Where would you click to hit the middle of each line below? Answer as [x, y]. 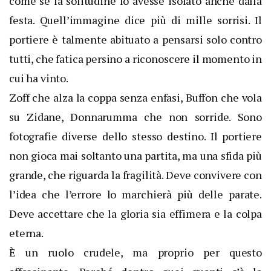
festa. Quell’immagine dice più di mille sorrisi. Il [135, 20]
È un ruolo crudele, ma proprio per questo [135, 253]
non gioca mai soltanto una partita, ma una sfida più [135, 156]
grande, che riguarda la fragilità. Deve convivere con [135, 175]
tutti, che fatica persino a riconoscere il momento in [135, 59]
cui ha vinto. [39, 78]
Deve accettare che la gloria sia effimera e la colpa [135, 214]
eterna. [26, 233]
